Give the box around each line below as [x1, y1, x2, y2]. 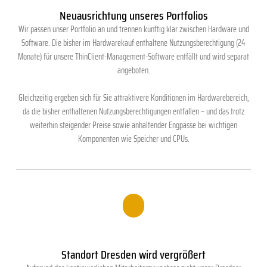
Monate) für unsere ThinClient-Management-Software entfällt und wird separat [18, 50, 249, 63]
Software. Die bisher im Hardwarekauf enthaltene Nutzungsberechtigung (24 [21, 36, 246, 49]
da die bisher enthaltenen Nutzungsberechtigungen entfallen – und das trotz [23, 105, 244, 118]
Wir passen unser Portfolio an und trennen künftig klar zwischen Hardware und [18, 23, 249, 36]
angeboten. [117, 64, 150, 77]
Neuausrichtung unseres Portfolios [59, 6, 208, 25]
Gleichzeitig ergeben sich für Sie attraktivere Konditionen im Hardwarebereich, [18, 91, 249, 104]
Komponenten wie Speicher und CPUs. [77, 132, 190, 145]
